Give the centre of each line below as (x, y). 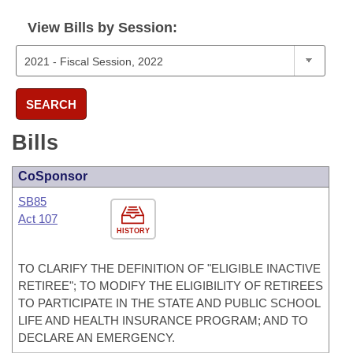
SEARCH (51, 104)
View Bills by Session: (102, 28)
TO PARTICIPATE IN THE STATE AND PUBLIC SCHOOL (169, 303)
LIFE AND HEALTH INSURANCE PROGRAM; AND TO (163, 320)
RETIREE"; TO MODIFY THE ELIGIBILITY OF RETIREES (171, 286)
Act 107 (38, 219)
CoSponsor (53, 176)
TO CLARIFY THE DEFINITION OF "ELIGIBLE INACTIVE (169, 268)
